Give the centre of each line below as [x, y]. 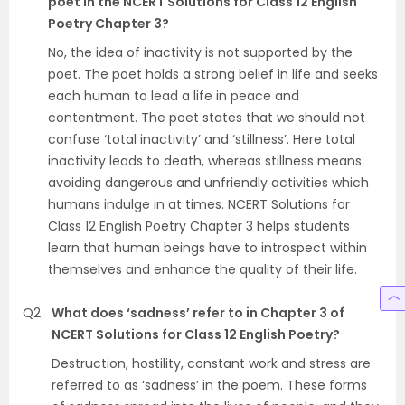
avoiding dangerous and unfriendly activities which [208, 182]
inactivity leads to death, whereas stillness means [205, 160]
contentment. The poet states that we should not [207, 117]
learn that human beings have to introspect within [207, 247]
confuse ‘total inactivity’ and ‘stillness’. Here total [202, 139]
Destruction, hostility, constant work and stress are [211, 363]
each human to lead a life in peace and [174, 95]
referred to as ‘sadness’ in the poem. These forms [209, 385]
